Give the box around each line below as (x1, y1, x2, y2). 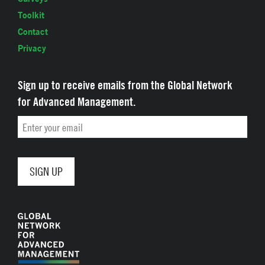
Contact (18, 25, 48, 37)
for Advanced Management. (18, 93, 135, 109)
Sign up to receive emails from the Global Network (18, 77, 232, 92)
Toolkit (18, 9, 44, 21)
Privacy (18, 42, 46, 54)
